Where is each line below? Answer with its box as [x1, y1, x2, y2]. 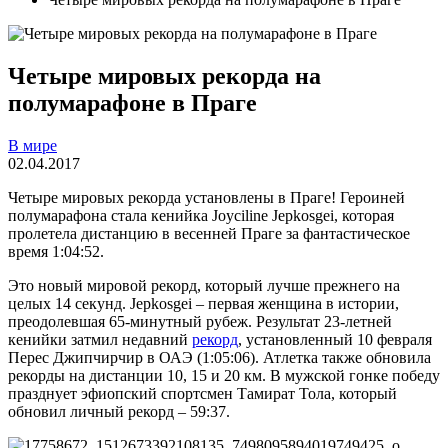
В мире [8, 136, 57, 154]
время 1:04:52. [8, 242, 104, 260]
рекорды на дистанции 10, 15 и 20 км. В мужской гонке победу [8, 366, 440, 384]
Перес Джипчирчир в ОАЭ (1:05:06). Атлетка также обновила [8, 348, 431, 366]
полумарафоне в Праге [8, 89, 263, 116]
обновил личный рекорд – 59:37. [8, 402, 230, 420]
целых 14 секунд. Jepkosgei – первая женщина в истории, [8, 294, 399, 312]
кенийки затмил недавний [8, 330, 192, 348]
